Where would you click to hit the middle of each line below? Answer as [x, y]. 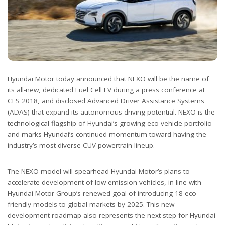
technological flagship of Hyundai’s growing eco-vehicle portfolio [110, 123]
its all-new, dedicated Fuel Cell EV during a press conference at [106, 90]
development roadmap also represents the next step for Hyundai [111, 215]
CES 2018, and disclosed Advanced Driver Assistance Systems [106, 101]
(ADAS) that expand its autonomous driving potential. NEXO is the [111, 112]
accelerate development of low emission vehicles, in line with [104, 182]
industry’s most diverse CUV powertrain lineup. [81, 145]
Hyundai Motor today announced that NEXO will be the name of [108, 79]
